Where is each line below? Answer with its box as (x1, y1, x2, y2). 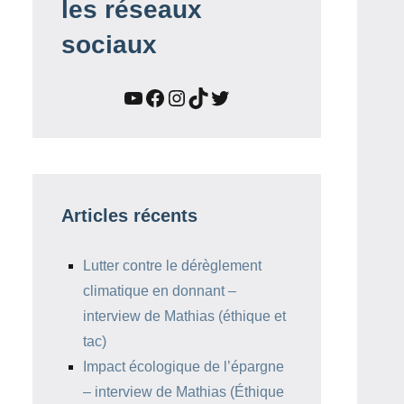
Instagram (165, 84, 261, 109)
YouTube (122, 84, 206, 109)
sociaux (61, 31, 157, 59)
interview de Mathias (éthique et (83, 308, 286, 324)
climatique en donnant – (83, 283, 236, 298)
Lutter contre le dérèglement (83, 258, 262, 273)
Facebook (143, 84, 237, 109)
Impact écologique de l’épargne (83, 359, 284, 374)
